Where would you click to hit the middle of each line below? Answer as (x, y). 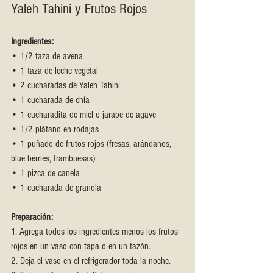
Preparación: (32, 217)
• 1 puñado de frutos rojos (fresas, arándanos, (92, 144)
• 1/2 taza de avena (47, 56)
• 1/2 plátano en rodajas (55, 129)
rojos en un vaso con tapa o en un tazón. (81, 246)
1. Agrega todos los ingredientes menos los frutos (96, 231)
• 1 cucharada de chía (50, 100)
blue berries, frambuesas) (53, 158)
